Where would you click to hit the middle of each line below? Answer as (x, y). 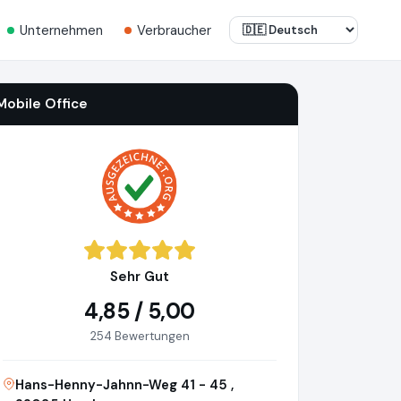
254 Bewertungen (140, 337)
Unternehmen (61, 30)
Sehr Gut (140, 277)
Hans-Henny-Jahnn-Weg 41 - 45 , (124, 385)
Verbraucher (174, 30)
